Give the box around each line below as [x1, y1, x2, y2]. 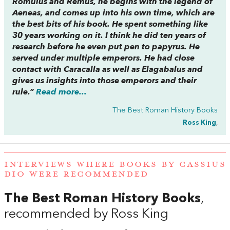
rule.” [12, 88, 36, 97]
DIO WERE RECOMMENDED [4, 168, 148, 180]
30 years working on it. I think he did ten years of [12, 32, 206, 40]
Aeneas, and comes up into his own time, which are [12, 9, 215, 17]
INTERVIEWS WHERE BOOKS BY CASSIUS [4, 159, 226, 170]
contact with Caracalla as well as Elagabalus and [12, 66, 203, 74]
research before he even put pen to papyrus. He [12, 43, 200, 51]
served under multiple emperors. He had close [12, 54, 195, 63]
